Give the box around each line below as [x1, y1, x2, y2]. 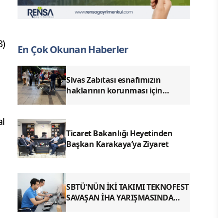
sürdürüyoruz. [66, 106, 119, 117]
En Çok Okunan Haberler [18, 42, 128, 56]
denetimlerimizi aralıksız [66, 95, 157, 107]
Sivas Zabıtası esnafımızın [66, 74, 161, 85]
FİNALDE [66, 202, 98, 214]
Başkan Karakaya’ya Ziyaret [66, 138, 168, 149]
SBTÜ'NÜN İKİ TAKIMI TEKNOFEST [66, 181, 189, 192]
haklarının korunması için [66, 85, 163, 96]
